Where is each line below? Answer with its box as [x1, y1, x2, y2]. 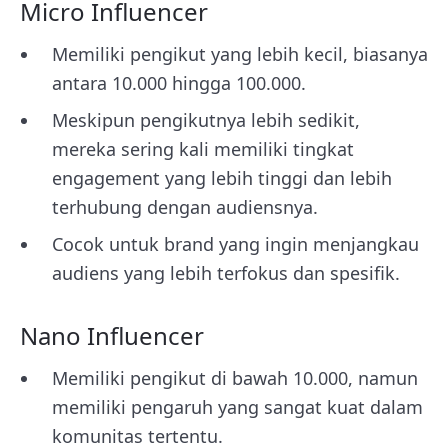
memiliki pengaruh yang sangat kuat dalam [52, 395, 423, 419]
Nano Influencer [20, 319, 204, 352]
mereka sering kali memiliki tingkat [52, 137, 354, 161]
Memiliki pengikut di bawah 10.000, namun [52, 366, 418, 390]
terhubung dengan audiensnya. [52, 195, 318, 219]
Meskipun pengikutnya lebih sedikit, [52, 108, 360, 132]
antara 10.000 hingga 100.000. [52, 71, 306, 95]
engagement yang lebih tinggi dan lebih [52, 166, 392, 190]
